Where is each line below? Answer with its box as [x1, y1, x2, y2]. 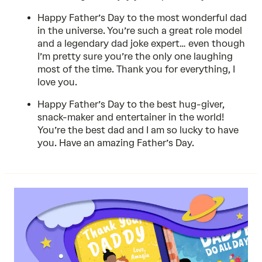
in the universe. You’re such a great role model [37, 25, 242, 36]
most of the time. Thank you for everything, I [37, 64, 235, 75]
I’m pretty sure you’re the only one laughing [37, 51, 233, 62]
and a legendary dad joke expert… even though [37, 38, 245, 49]
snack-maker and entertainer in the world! [37, 112, 224, 123]
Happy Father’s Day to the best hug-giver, [37, 99, 225, 110]
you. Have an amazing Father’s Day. [37, 137, 194, 149]
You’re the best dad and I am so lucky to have [37, 125, 239, 136]
